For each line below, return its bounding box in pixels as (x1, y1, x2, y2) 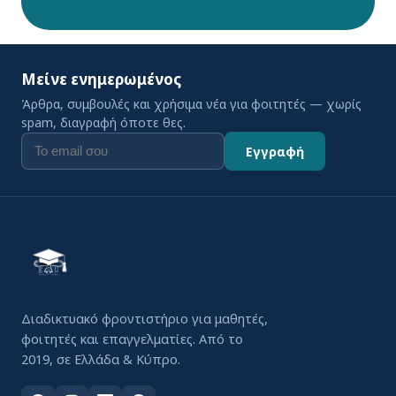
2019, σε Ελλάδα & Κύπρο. (21, 350, 180, 368)
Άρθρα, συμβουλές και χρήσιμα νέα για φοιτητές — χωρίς (21, 95, 362, 112)
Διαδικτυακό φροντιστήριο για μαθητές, (21, 309, 268, 327)
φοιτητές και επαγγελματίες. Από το (21, 330, 243, 347)
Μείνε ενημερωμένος (21, 69, 181, 89)
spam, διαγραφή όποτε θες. (21, 114, 186, 131)
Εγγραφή (246, 142, 304, 160)
